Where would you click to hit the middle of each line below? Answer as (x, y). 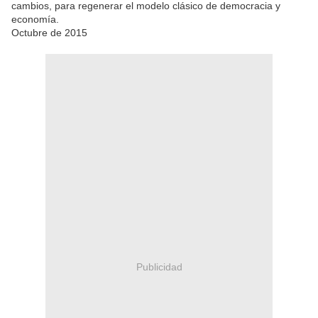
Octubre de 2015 (49, 33)
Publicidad (159, 267)
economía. (35, 20)
